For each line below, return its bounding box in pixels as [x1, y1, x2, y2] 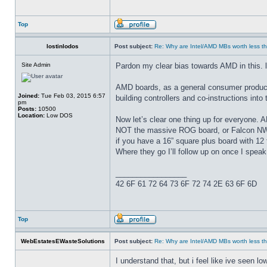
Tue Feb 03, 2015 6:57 [39, 92, 105, 99]
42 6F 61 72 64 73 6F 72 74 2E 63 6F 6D [116, 179, 257, 188]
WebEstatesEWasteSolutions [20, 238, 105, 244]
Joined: [18, 92, 39, 99]
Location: [18, 112, 45, 119]
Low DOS [45, 112, 73, 119]
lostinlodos [46, 43, 79, 49]
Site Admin [21, 61, 51, 68]
